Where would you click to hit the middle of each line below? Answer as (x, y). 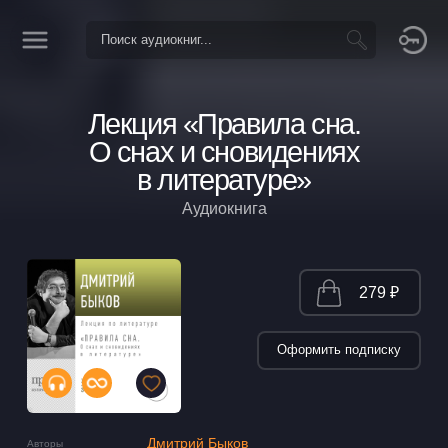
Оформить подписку (339, 349)
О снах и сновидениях (224, 152)
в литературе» (224, 180)
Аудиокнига (224, 208)
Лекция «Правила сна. (224, 124)
